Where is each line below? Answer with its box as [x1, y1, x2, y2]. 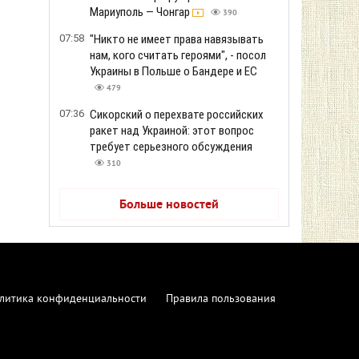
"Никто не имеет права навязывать [90, 32, 264, 46]
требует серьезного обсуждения [90, 139, 252, 154]
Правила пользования [165, 292, 276, 306]
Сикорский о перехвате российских [90, 107, 264, 122]
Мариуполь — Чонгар [90, 5, 192, 19]
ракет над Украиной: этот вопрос [90, 123, 254, 138]
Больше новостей [119, 197, 219, 213]
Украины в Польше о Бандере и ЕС [90, 64, 257, 79]
